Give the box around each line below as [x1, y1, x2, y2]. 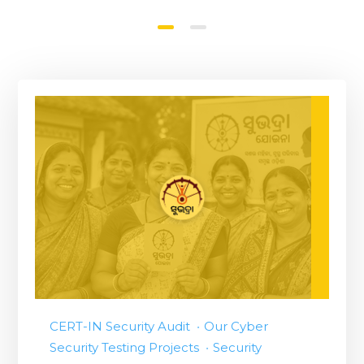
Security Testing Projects [49, 340, 199, 356]
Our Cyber [203, 318, 268, 335]
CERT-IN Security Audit [49, 318, 190, 335]
